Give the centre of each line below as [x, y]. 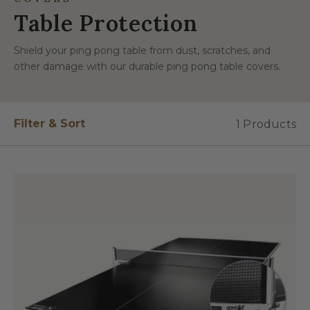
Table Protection [106, 23]
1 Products [266, 124]
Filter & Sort [49, 124]
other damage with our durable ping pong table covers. [147, 66]
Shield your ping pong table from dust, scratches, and [142, 51]
